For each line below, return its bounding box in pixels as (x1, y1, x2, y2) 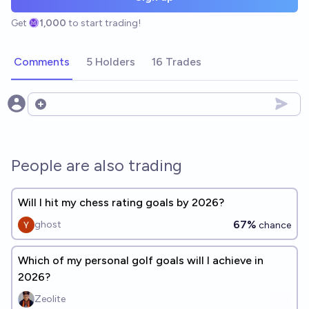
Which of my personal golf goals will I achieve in (18, 253, 263, 267)
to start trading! (68, 17, 141, 29)
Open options (33, 104, 102, 118)
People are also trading (11, 154, 182, 175)
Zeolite (34, 292, 66, 305)
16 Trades (152, 54, 201, 68)
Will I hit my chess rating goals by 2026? (18, 195, 224, 209)
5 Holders (86, 54, 135, 68)
